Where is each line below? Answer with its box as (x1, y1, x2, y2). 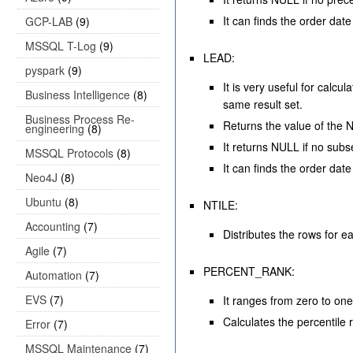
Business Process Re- (25, 111, 135, 127)
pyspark (25, 62, 65, 78)
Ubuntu (25, 194, 61, 210)
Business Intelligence (25, 87, 130, 102)
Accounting (25, 218, 80, 234)
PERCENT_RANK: (203, 263, 295, 279)
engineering (25, 121, 84, 136)
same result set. (223, 96, 303, 112)
